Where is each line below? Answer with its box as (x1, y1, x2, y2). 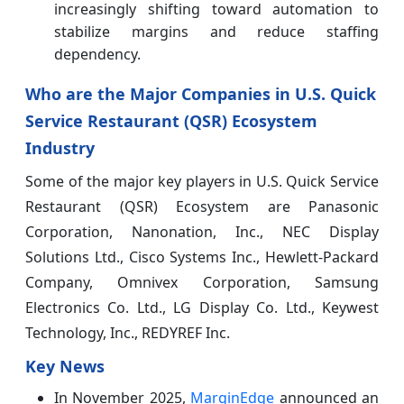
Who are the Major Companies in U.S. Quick (25, 82, 376, 105)
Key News (25, 354, 105, 377)
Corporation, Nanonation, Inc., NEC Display (25, 221, 379, 242)
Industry (25, 136, 95, 159)
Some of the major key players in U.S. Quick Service (25, 170, 379, 191)
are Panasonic (267, 196, 379, 216)
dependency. (54, 43, 141, 64)
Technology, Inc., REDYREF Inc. (25, 322, 230, 343)
